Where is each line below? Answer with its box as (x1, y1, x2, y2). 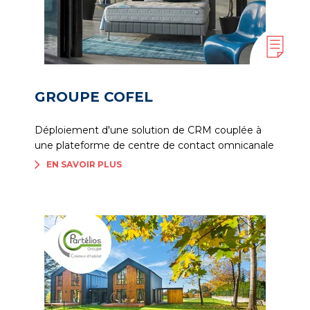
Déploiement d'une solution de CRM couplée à (35, 124, 262, 136)
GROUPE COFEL (35, 89, 153, 105)
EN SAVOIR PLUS (46, 159, 122, 170)
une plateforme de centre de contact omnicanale (35, 139, 274, 152)
